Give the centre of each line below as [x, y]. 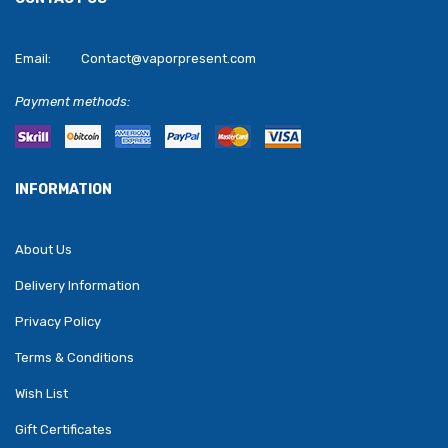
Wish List [41, 393]
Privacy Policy [58, 321]
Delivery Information [77, 285]
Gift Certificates [63, 429]
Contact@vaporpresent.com [168, 58]
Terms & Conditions [74, 357]
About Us [43, 249]
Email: [33, 58]
